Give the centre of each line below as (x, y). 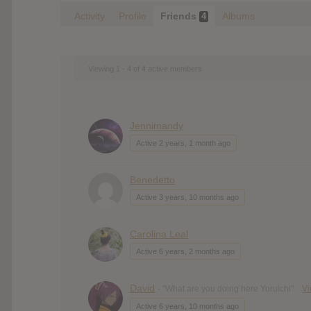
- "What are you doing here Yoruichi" (226, 288)
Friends (180, 16)
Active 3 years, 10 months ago (187, 197)
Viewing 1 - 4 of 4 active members (145, 68)
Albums (238, 16)
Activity (90, 16)
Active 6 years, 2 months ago (185, 251)
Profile (133, 16)
